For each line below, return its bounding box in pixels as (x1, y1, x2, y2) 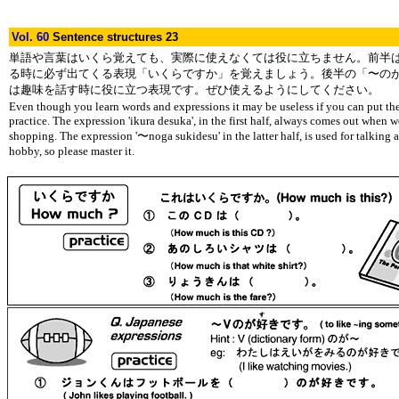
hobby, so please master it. (9, 144, 134, 158)
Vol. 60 (12, 30, 53, 44)
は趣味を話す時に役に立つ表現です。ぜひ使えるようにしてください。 (9, 83, 379, 96)
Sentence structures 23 (53, 30, 178, 44)
